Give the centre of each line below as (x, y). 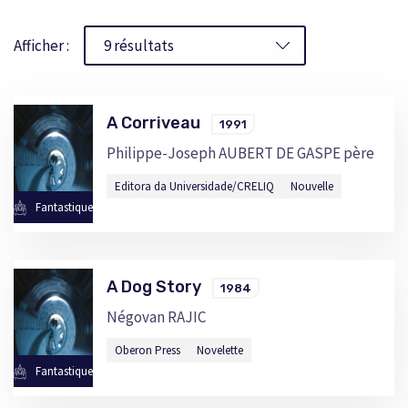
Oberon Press (147, 350)
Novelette (219, 350)
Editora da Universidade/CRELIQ (194, 186)
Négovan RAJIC (156, 317)
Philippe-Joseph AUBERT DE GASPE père (240, 153)
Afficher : (43, 46)
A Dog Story (159, 287)
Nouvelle (311, 186)
